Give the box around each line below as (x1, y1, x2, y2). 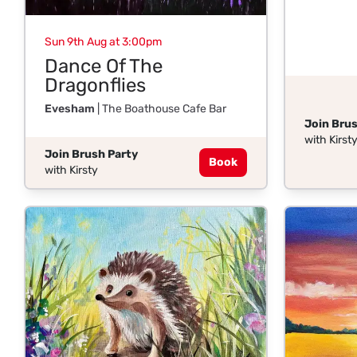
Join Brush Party (45, 147, 138, 162)
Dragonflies (45, 74, 146, 97)
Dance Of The (45, 55, 163, 78)
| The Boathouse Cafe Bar (95, 102, 226, 116)
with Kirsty (45, 163, 98, 178)
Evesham (45, 102, 95, 116)
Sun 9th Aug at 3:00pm (45, 35, 162, 49)
